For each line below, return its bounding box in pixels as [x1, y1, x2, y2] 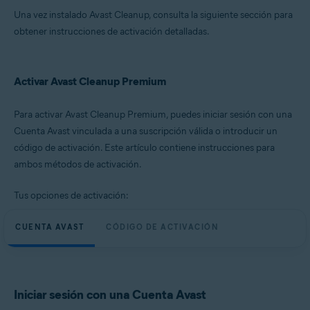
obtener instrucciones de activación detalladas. [14, 26, 210, 37]
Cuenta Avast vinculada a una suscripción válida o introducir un [14, 125, 277, 137]
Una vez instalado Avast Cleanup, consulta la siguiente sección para [14, 9, 293, 21]
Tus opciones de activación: [14, 190, 129, 201]
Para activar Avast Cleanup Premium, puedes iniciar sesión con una [14, 109, 292, 120]
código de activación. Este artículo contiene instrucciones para [14, 142, 275, 154]
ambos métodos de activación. [14, 158, 142, 170]
